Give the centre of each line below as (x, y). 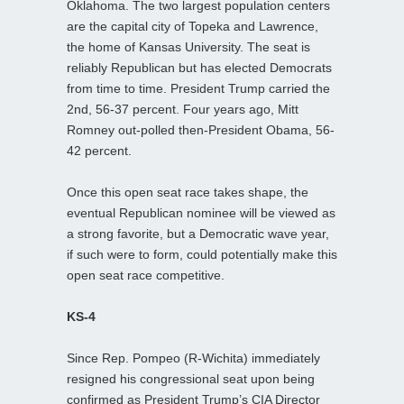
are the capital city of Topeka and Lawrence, (193, 26)
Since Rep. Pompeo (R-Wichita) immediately (193, 358)
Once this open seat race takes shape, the (188, 192)
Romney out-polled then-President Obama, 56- (201, 129)
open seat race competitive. (146, 275)
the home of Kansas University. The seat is (188, 46)
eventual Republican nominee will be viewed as (201, 212)
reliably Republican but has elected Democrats (199, 67)
